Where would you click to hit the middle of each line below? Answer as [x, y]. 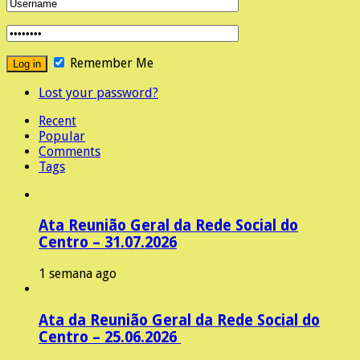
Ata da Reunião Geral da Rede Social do [179, 320]
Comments [70, 151]
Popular [62, 136]
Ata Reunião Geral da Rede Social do [168, 226]
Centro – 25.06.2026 [110, 337]
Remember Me [110, 63]
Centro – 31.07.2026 [108, 243]
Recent [57, 121]
